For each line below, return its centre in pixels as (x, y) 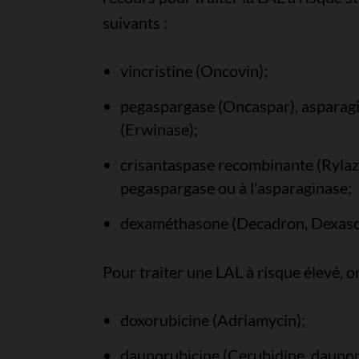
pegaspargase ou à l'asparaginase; (236, 188)
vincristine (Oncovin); (194, 71)
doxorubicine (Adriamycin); (212, 320)
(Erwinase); (159, 129)
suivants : (135, 22)
